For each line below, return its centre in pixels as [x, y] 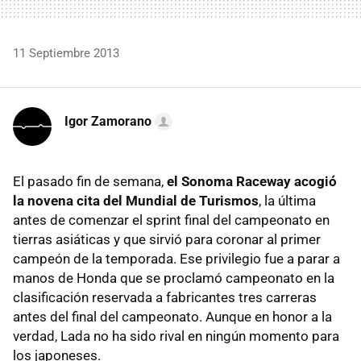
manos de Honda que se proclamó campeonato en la [174, 278]
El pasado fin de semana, [88, 182]
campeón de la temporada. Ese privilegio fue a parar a [176, 259]
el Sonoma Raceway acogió [250, 182]
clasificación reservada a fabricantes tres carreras [165, 298]
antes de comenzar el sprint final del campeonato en [171, 220]
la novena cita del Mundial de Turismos [136, 201]
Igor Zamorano [108, 122]
